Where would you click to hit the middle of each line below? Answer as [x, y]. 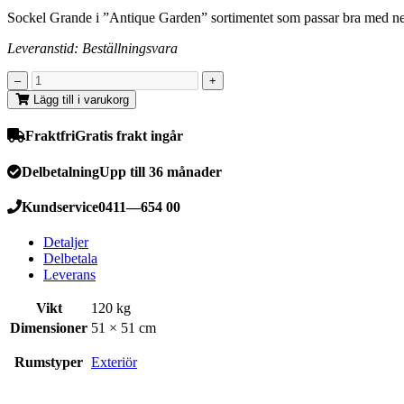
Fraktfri [50, 136]
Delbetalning [60, 171]
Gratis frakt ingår [129, 136]
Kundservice [60, 207]
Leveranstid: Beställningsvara [92, 49]
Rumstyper [49, 363]
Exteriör [114, 363]
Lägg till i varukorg [79, 100]
